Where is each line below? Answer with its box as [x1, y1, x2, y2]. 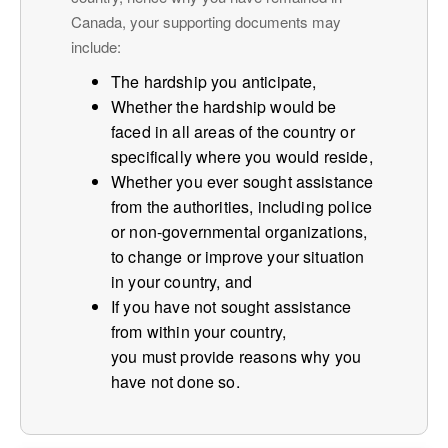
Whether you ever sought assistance [111, 169, 374, 193]
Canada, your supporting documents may [71, 10, 341, 32]
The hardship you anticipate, [111, 69, 317, 93]
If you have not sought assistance [111, 294, 352, 318]
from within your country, [111, 319, 287, 343]
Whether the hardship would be [111, 94, 337, 118]
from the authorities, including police [111, 194, 373, 218]
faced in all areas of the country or [111, 119, 355, 143]
